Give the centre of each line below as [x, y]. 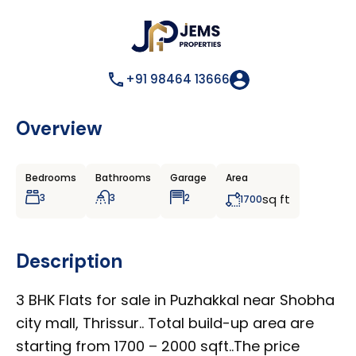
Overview [59, 128]
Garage [188, 177]
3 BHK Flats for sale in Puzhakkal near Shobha [175, 300]
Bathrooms [123, 177]
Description [69, 261]
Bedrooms [51, 177]
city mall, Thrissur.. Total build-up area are [165, 323]
